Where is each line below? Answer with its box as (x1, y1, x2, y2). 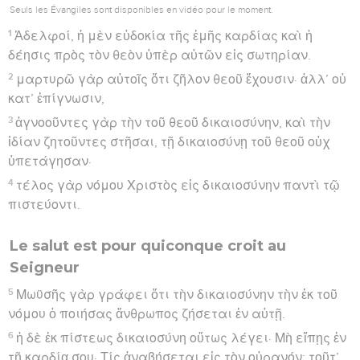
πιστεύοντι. (8, 198, 80, 211)
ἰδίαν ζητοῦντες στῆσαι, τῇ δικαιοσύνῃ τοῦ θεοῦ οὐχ (8, 135, 330, 149)
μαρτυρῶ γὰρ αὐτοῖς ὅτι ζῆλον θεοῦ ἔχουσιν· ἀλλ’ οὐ (16, 72, 347, 86)
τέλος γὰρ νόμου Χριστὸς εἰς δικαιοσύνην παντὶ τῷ (16, 178, 341, 192)
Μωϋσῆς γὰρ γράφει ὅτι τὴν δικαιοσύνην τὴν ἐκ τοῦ (16, 288, 338, 301)
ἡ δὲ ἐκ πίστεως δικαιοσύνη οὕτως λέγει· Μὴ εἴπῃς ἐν (16, 331, 347, 345)
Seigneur (10, 258, 80, 276)
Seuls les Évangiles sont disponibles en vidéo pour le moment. (10, 3, 273, 15)
